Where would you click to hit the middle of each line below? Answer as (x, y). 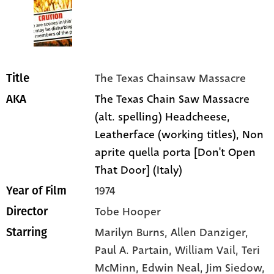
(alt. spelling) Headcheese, (163, 117)
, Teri (248, 250)
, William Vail (202, 250)
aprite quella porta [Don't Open (176, 153)
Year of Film (36, 191)
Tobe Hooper (128, 212)
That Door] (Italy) (139, 170)
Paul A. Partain (132, 250)
